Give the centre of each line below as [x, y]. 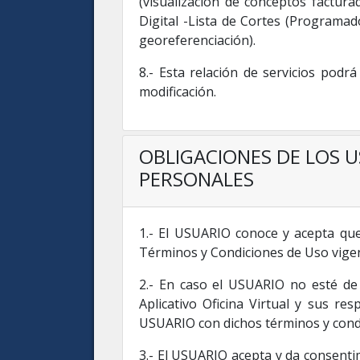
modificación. [178, 92]
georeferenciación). [197, 40]
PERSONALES [196, 179]
